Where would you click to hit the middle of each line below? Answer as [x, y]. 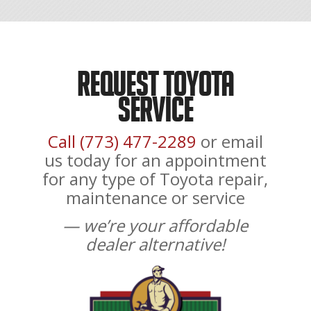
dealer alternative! [155, 244]
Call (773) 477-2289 [122, 142]
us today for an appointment [155, 160]
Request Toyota [155, 84]
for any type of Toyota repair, [155, 179]
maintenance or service [155, 198]
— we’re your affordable [155, 226]
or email [229, 142]
